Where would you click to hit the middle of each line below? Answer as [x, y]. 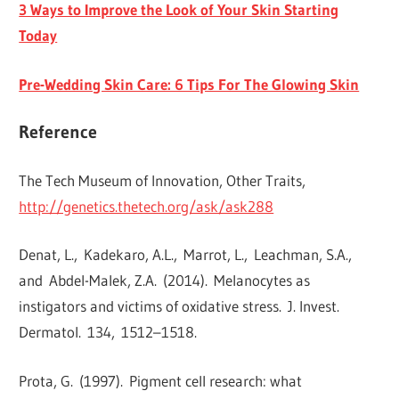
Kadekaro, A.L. [129, 255]
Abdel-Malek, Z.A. [103, 281]
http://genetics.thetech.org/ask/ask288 [147, 206]
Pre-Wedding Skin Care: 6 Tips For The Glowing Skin [189, 84]
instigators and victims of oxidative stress [149, 306]
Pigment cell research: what [216, 380]
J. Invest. [314, 306]
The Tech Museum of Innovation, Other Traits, [163, 180]
